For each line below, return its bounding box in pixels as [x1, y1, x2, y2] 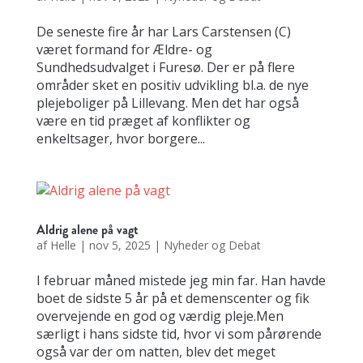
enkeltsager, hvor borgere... [36, 130, 205, 147]
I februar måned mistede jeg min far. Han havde [36, 271, 326, 289]
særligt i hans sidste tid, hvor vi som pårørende [36, 325, 322, 343]
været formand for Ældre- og [36, 41, 212, 58]
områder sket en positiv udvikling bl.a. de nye [36, 76, 309, 94]
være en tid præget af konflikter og [36, 112, 250, 130]
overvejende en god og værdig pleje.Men [36, 307, 284, 325]
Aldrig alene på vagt [36, 220, 139, 239]
